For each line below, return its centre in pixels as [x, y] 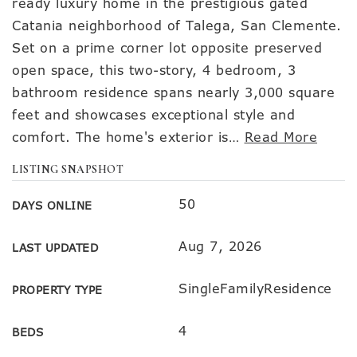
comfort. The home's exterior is [120, 137]
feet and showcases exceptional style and [153, 115]
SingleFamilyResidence [255, 289]
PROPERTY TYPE [57, 290]
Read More [280, 137]
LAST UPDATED [55, 248]
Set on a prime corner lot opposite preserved [167, 48]
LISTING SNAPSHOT [68, 169]
